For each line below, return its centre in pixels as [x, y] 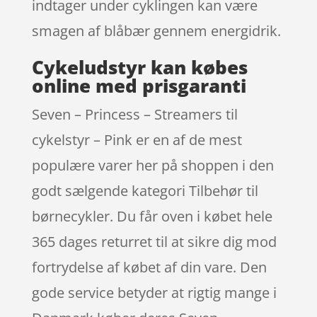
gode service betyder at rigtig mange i [154, 292]
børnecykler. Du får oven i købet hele [152, 216]
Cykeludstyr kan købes [139, 67]
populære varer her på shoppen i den [152, 165]
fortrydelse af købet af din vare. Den [149, 267]
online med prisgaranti [139, 85]
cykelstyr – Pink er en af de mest [137, 139]
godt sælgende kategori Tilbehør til [145, 190]
